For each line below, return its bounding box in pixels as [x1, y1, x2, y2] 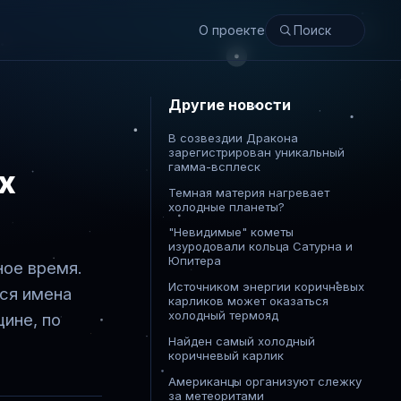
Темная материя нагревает [168, 184, 330, 200]
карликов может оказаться [168, 294, 329, 309]
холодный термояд [168, 308, 279, 323]
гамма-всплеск [168, 158, 261, 174]
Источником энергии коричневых [168, 279, 365, 294]
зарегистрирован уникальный [168, 144, 346, 159]
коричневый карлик [168, 347, 285, 363]
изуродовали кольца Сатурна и [168, 239, 354, 254]
